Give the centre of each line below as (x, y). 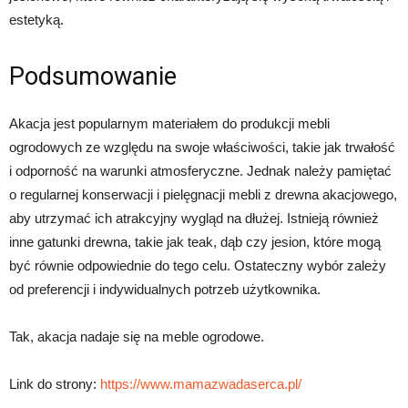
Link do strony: (55, 384)
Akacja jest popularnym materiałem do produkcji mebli (169, 124)
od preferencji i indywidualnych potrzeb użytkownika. (165, 290)
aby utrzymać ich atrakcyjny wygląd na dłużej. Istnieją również (194, 219)
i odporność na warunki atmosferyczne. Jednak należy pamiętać (200, 171)
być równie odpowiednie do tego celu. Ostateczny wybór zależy (198, 266)
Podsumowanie (93, 77)
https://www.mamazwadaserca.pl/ (201, 384)
